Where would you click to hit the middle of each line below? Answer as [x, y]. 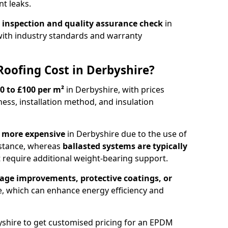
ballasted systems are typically [125, 146]
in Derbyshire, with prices [114, 89]
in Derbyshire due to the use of [127, 134]
